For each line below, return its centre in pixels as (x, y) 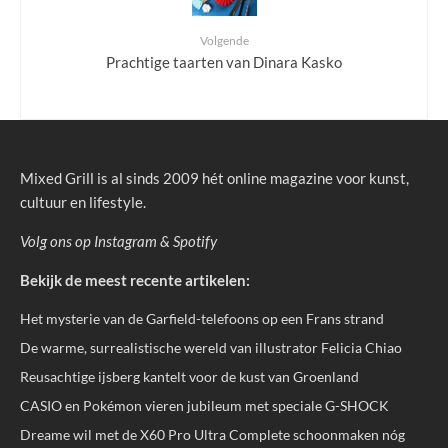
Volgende (224, 40)
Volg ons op (57, 240)
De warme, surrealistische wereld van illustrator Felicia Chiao (211, 347)
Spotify (195, 240)
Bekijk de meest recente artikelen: (135, 279)
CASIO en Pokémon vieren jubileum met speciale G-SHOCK (204, 405)
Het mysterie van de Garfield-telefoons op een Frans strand (202, 318)
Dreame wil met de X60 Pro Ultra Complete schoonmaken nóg (212, 434)
